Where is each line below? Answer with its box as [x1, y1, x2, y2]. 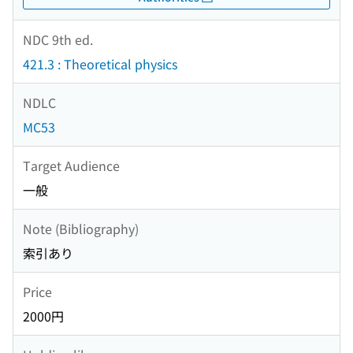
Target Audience [23, 155, 120, 175]
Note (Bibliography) [23, 218, 139, 238]
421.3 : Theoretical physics [23, 54, 177, 74]
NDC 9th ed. [23, 29, 93, 49]
